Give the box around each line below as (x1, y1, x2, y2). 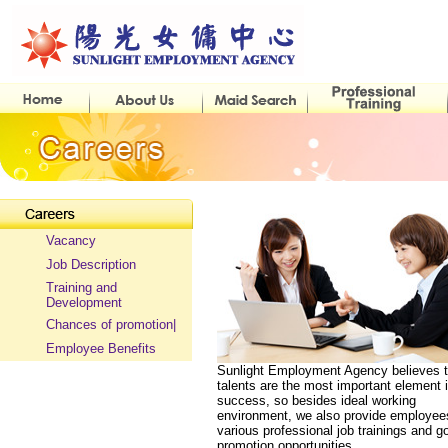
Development (46, 295, 122, 310)
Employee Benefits (46, 341, 156, 356)
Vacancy (46, 233, 96, 248)
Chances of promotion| (46, 317, 176, 332)
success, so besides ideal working (217, 393, 416, 408)
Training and (46, 280, 117, 295)
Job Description (46, 257, 136, 272)
